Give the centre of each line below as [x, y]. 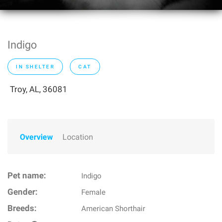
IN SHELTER [35, 67]
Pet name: [27, 176]
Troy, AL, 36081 [39, 89]
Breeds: [22, 208]
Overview [36, 137]
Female [94, 192]
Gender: [23, 192]
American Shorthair [113, 209]
